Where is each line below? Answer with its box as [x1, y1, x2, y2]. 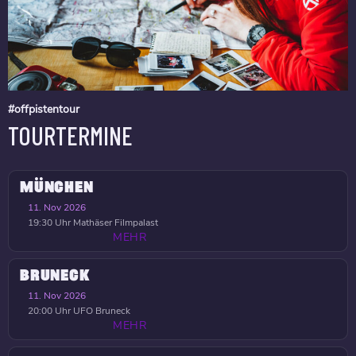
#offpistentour [8, 102, 79, 117]
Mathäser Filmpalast [71, 216, 158, 229]
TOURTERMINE [8, 120, 133, 150]
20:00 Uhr [28, 304, 71, 317]
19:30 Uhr [28, 216, 71, 229]
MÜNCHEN [20, 180, 94, 195]
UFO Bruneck [71, 304, 130, 317]
